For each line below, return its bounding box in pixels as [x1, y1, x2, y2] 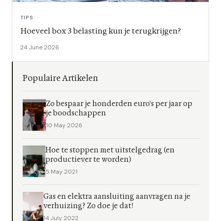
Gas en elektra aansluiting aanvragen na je [43, 192, 190, 202]
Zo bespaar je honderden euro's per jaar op [46, 99, 193, 109]
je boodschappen [46, 109, 107, 118]
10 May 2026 [46, 121, 83, 130]
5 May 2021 [45, 168, 77, 176]
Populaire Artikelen [23, 73, 98, 84]
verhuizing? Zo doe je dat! [43, 201, 133, 211]
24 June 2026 [20, 43, 59, 52]
